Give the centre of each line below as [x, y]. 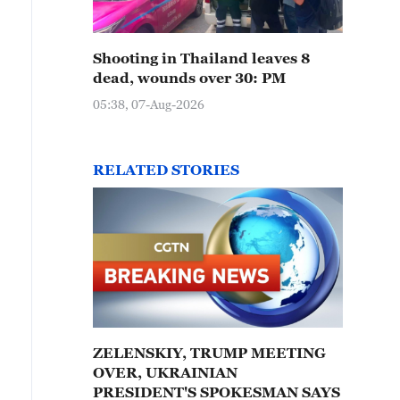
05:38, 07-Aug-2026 [149, 104]
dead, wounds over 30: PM [189, 78]
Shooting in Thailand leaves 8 [201, 58]
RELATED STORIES [166, 170]
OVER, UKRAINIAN [165, 372]
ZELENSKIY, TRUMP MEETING [209, 353]
